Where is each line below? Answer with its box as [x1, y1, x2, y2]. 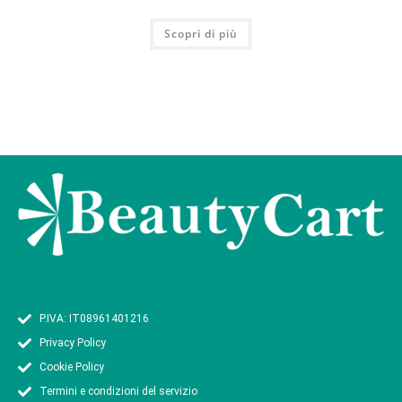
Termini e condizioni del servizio [39, 385, 197, 398]
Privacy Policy [39, 336, 106, 350]
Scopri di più [164, 26, 238, 42]
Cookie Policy [39, 361, 104, 374]
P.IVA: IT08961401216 [39, 312, 149, 326]
